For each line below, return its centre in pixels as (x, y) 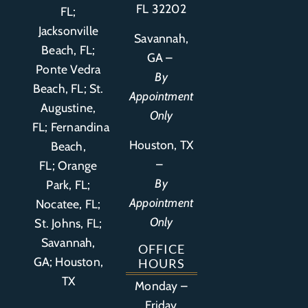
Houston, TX (161, 144)
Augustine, (68, 107)
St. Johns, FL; (68, 223)
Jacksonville (68, 30)
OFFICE (161, 249)
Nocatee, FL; (68, 203)
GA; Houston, (68, 261)
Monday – (161, 285)
